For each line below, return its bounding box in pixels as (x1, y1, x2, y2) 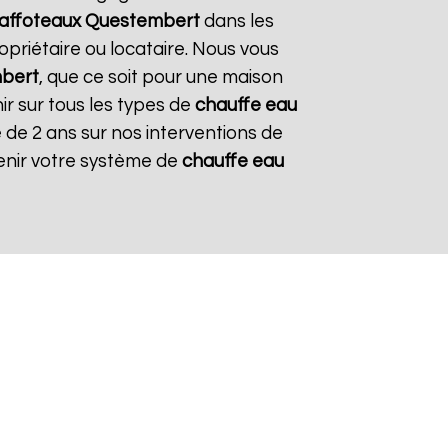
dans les (199, 12, 274, 31)
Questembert (84, 12, 200, 31)
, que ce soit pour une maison (39, 68, 283, 87)
